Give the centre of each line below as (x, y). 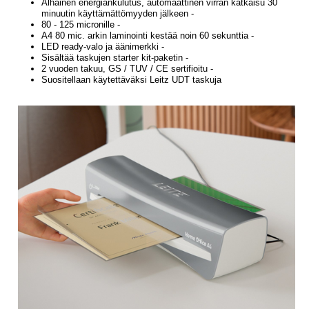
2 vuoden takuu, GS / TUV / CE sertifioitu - (127, 69)
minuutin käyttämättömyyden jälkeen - (118, 13)
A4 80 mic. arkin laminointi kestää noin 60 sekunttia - (148, 36)
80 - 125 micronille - (81, 24)
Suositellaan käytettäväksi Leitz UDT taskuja (131, 80)
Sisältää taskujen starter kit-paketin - (115, 58)
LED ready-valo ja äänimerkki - (103, 47)
